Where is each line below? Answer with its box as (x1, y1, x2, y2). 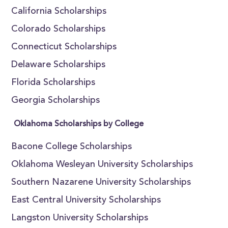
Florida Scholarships (11, 78, 96, 88)
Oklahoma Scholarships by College (14, 120, 144, 128)
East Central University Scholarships (11, 196, 161, 205)
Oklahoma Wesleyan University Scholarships (11, 160, 193, 169)
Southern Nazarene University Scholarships (11, 178, 191, 187)
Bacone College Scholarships (11, 142, 132, 152)
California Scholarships (11, 7, 107, 16)
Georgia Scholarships (11, 96, 100, 105)
